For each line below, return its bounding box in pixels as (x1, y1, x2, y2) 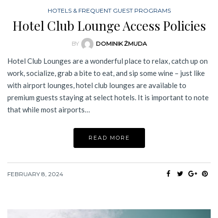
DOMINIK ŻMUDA (95, 39, 147, 47)
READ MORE (88, 134, 130, 142)
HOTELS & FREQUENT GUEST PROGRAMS (47, 6, 171, 14)
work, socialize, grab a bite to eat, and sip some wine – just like (7, 69, 205, 78)
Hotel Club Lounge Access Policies (12, 17, 206, 34)
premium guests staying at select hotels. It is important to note (7, 93, 209, 102)
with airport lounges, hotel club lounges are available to (7, 81, 186, 90)
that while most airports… (7, 105, 90, 114)
